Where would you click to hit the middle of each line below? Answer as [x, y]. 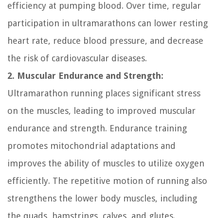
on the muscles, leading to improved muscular [101, 110]
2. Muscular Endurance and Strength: [85, 75]
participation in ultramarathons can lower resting [108, 23]
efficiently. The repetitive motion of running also [107, 181]
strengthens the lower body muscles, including [102, 198]
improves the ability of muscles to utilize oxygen [106, 163]
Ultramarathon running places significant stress [104, 93]
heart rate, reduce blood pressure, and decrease [105, 40]
